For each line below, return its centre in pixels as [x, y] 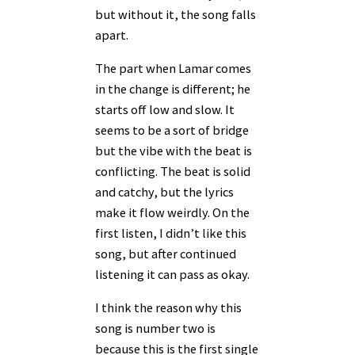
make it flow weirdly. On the [172, 212]
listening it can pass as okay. [174, 274]
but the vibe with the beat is [174, 150]
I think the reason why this [168, 308]
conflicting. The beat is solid [173, 171]
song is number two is [155, 328]
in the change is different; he [173, 88]
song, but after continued [166, 253]
